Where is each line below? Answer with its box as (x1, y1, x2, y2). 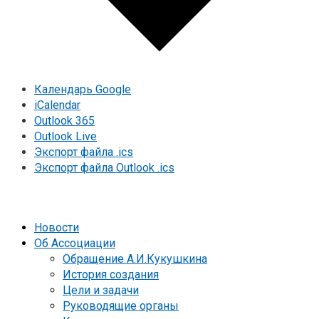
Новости (34, 221, 79, 235)
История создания (63, 268, 159, 282)
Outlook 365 (34, 114, 95, 128)
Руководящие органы (63, 299, 179, 313)
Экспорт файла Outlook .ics (34, 161, 174, 175)
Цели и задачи (63, 283, 139, 298)
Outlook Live (34, 130, 97, 144)
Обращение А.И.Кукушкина (63, 252, 207, 266)
